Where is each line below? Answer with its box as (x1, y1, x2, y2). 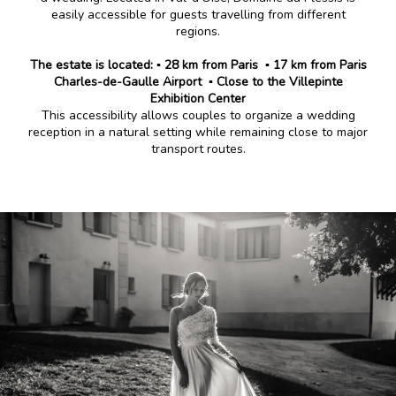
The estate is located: (29, 56, 156, 73)
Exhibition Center (150, 89, 246, 107)
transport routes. (150, 140, 246, 157)
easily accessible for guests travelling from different (50, 5, 346, 23)
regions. (176, 22, 220, 40)
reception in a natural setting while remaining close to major (28, 123, 368, 141)
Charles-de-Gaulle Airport (53, 72, 205, 90)
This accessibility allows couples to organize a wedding (41, 106, 355, 124)
